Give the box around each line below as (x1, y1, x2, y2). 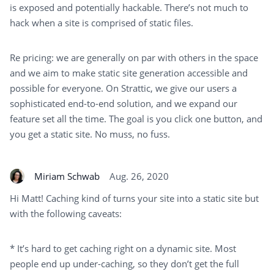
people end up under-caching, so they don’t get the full (10, 257, 239, 270)
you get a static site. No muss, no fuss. (10, 128, 170, 141)
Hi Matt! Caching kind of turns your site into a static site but (10, 192, 259, 205)
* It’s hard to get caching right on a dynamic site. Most (10, 242, 236, 255)
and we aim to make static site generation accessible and (10, 67, 248, 80)
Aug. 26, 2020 (109, 169, 169, 182)
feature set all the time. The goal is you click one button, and (10, 113, 262, 125)
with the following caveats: (10, 207, 122, 220)
